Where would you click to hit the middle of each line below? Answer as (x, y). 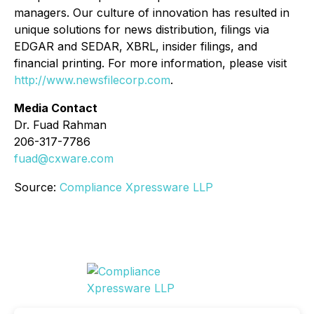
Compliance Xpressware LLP (136, 187)
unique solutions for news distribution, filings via (142, 29)
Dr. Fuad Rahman (60, 125)
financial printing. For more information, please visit (150, 63)
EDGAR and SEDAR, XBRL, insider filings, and (136, 46)
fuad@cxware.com (64, 158)
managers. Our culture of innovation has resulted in (152, 13)
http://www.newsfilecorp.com (92, 80)
